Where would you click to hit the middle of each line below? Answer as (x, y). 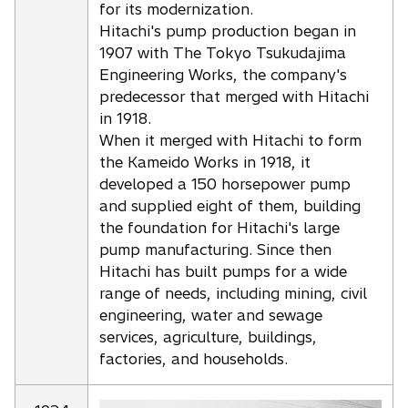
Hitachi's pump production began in (228, 31)
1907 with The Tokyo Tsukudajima (223, 52)
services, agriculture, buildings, (208, 337)
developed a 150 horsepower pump (225, 184)
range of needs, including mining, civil (233, 293)
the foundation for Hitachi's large (219, 227)
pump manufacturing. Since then (215, 249)
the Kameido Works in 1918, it (205, 162)
